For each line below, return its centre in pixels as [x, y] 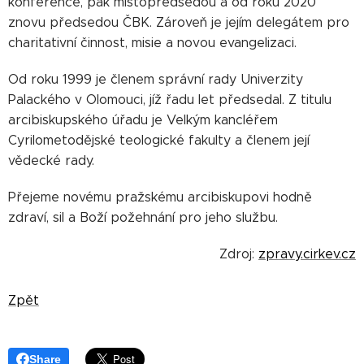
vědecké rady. [51, 161]
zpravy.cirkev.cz [307, 254]
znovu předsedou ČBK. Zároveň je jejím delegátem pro [179, 23]
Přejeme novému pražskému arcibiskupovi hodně [160, 197]
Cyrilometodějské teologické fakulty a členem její [159, 141]
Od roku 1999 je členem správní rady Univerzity [156, 80]
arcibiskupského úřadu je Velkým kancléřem [143, 120]
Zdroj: [239, 254]
